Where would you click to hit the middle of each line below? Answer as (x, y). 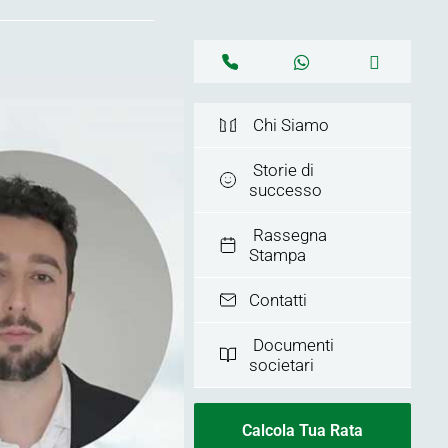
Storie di (282, 170)
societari (282, 365)
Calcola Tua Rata (302, 430)
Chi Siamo (289, 125)
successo (286, 190)
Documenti (292, 345)
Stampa (278, 255)
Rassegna (288, 235)
